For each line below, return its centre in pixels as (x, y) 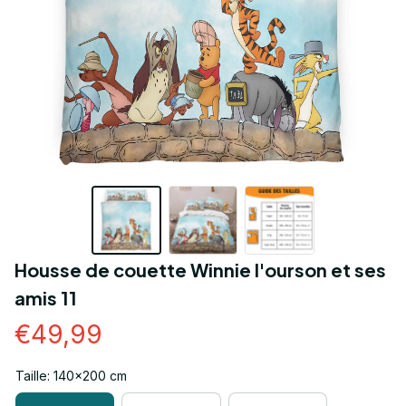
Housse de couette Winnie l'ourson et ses (200, 270)
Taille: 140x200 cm (71, 376)
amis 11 (46, 298)
